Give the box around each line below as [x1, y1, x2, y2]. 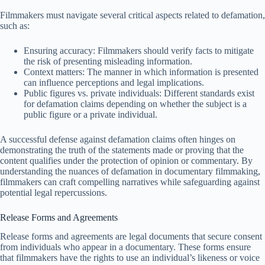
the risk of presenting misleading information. [24, 56, 192, 66]
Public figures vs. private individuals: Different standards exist [24, 88, 254, 98]
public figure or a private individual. [24, 109, 157, 119]
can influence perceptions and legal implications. [24, 77, 204, 88]
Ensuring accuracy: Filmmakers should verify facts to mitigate [24, 45, 254, 56]
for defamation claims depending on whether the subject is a [24, 98, 247, 109]
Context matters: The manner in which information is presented [24, 66, 258, 77]
